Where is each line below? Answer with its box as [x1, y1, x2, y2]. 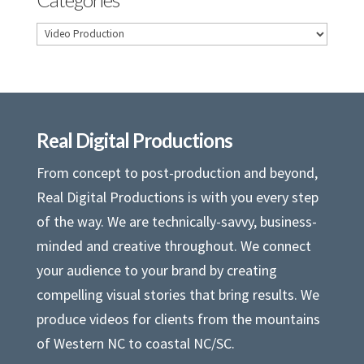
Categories [35, 22, 102, 41]
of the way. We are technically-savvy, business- [36, 211, 317, 231]
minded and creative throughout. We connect [36, 236, 311, 255]
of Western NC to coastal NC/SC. [36, 333, 235, 353]
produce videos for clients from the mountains [36, 309, 320, 328]
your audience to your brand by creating [36, 260, 277, 279]
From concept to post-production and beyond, [36, 162, 318, 182]
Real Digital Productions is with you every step [36, 187, 318, 206]
